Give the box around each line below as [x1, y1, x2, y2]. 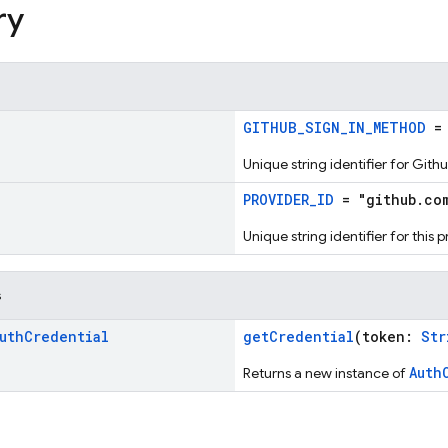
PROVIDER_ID [243, 190, 334, 209]
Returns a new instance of [243, 364, 409, 382]
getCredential [243, 327, 354, 346]
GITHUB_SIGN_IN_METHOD [243, 118, 426, 137]
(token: [354, 327, 421, 346]
